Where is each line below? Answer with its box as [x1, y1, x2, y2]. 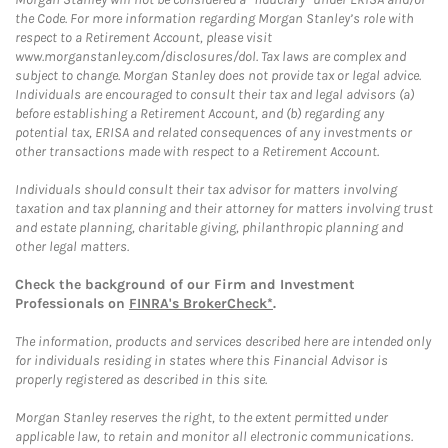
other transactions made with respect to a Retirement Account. [15, 143, 379, 160]
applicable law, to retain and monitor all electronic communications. [15, 428, 413, 445]
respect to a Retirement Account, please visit [15, 29, 272, 46]
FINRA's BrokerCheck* [129, 295, 273, 312]
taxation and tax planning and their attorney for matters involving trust [15, 200, 433, 217]
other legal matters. [15, 238, 129, 255]
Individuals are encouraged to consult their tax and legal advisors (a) [15, 86, 414, 103]
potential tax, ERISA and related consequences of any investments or [15, 124, 412, 141]
